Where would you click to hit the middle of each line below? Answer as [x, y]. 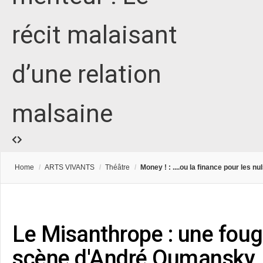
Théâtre [117, 168]
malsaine [62, 114]
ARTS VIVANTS [70, 168]
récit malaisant [95, 35]
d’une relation [87, 75]
